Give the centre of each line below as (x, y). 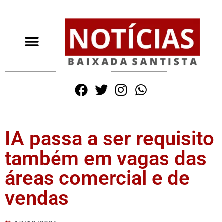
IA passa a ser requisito (110, 138)
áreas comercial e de (97, 178)
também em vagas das (106, 158)
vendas (37, 198)
